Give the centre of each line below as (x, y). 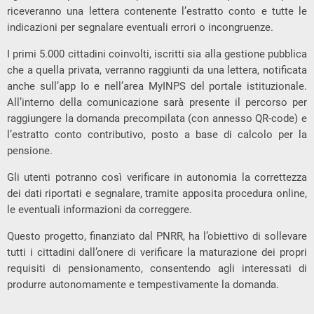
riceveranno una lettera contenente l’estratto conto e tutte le (157, 11)
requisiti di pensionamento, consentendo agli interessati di (157, 268)
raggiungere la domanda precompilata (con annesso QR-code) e (157, 118)
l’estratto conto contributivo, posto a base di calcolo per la (157, 134)
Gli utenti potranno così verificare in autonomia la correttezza (157, 177)
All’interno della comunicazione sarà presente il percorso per (157, 102)
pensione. (30, 150)
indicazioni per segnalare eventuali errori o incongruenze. (140, 27)
